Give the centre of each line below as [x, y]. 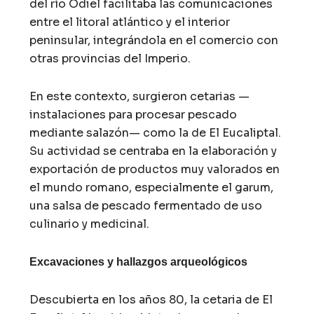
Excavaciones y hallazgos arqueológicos [139, 261]
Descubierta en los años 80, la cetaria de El [151, 299]
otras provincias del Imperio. [110, 58]
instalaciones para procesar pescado [134, 114]
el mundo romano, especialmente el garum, [152, 187]
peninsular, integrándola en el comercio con [154, 40]
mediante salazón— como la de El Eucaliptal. [156, 132]
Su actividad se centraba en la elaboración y [153, 151]
